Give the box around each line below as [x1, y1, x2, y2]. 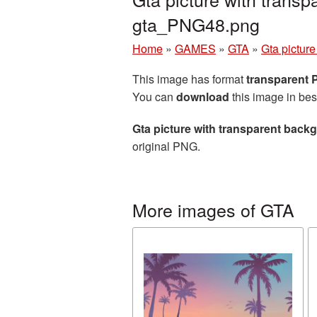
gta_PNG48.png [132, 11, 260, 37]
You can [132, 88, 176, 105]
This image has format [132, 71, 246, 87]
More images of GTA [132, 197, 294, 222]
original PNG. [132, 138, 200, 154]
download [176, 88, 229, 105]
